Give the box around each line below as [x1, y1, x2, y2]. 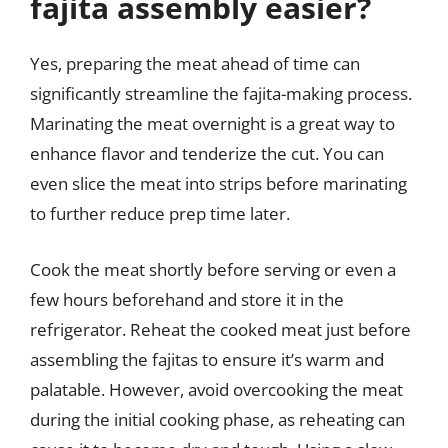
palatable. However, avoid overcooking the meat [30, 377, 403, 401]
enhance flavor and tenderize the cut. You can [30, 142, 384, 165]
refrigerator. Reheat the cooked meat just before [30, 317, 411, 341]
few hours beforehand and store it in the [30, 287, 344, 311]
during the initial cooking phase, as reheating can [30, 407, 405, 431]
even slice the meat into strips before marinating [30, 172, 407, 195]
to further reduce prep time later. [30, 202, 290, 225]
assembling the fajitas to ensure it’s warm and [30, 347, 384, 371]
